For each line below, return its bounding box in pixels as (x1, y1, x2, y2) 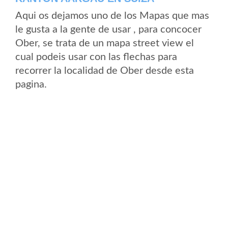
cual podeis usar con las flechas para (15, 52, 177, 62)
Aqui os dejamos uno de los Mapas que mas (15, 11, 209, 21)
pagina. (15, 79, 47, 90)
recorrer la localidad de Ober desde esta (15, 66, 194, 76)
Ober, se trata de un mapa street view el (15, 38, 194, 48)
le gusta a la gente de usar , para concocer (15, 24, 202, 35)
